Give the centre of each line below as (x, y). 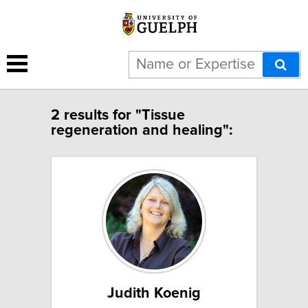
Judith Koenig (154, 293)
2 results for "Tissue (118, 115)
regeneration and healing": (142, 130)
